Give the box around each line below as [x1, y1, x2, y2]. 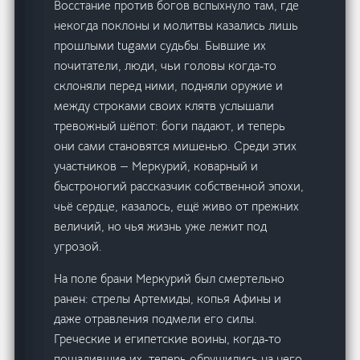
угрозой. [54, 239, 103, 255]
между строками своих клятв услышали [54, 98, 275, 114]
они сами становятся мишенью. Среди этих [54, 138, 297, 154]
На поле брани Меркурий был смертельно [54, 271, 285, 287]
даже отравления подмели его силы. [54, 311, 258, 327]
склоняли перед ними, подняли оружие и [54, 78, 284, 94]
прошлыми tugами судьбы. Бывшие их [54, 38, 267, 54]
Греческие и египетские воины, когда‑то [54, 331, 282, 347]
